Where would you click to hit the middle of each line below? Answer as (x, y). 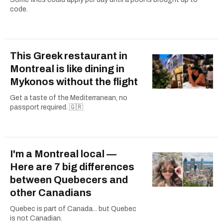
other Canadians (51, 192)
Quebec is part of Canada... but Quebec (73, 209)
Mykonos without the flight (74, 81)
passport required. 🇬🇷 (47, 107)
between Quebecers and (69, 179)
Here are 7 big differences (72, 167)
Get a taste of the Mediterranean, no (69, 98)
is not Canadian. (36, 218)
